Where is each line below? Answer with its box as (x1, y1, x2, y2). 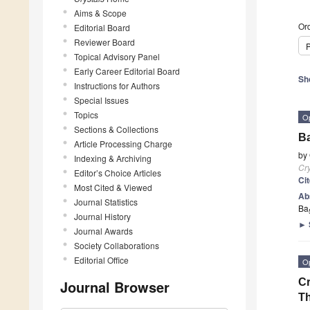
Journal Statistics (74, 195, 138, 208)
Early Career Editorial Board (74, 64, 180, 77)
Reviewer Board (74, 35, 135, 48)
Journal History (74, 210, 131, 222)
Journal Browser (60, 276, 170, 297)
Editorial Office (74, 253, 129, 266)
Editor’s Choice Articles (74, 166, 161, 179)
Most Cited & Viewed (74, 181, 152, 193)
